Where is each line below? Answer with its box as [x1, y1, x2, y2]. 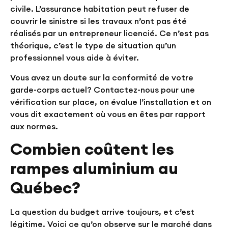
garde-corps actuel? [10, 84, 92, 95]
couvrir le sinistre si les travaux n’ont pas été [10, 16, 187, 26]
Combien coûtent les [10, 138, 174, 159]
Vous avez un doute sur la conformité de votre [10, 72, 193, 82]
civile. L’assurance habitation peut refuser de [10, 4, 189, 14]
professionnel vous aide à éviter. [10, 52, 139, 63]
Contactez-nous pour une [94, 84, 195, 95]
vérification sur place [10, 96, 95, 107]
